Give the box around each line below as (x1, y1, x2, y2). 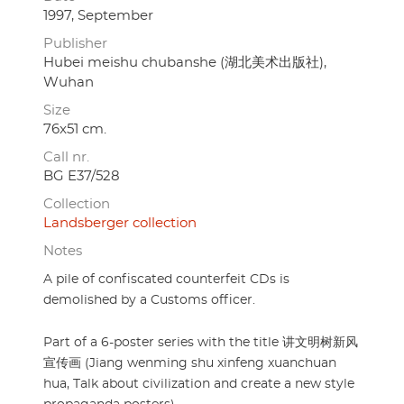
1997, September (43, 9, 153, 23)
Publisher (43, 37, 107, 51)
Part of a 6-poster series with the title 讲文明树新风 (43, 336, 358, 350)
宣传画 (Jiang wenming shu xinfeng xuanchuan (43, 357, 336, 371)
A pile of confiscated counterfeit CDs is (43, 273, 289, 287)
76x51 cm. (43, 123, 106, 137)
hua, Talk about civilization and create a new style (43, 378, 354, 391)
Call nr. (43, 151, 89, 165)
